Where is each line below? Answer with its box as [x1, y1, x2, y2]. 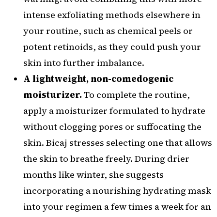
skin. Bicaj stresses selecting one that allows [23, 137, 212, 149]
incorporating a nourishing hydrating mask [23, 185, 211, 197]
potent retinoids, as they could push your [23, 41, 201, 53]
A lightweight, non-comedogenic [23, 73, 173, 85]
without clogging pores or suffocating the [23, 121, 201, 133]
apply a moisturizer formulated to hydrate [23, 105, 205, 117]
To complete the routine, [82, 89, 190, 101]
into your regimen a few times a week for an [23, 201, 211, 213]
